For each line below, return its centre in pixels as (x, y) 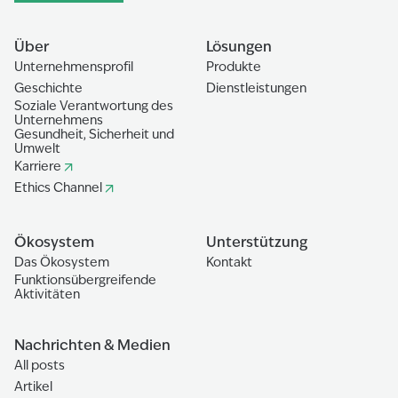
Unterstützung (257, 242)
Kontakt (229, 262)
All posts (40, 365)
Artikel (33, 386)
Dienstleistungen (256, 88)
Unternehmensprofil (74, 67)
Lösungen (239, 47)
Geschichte (48, 88)
